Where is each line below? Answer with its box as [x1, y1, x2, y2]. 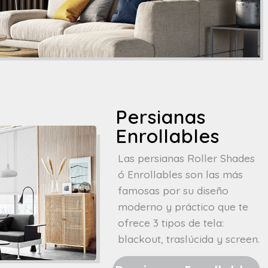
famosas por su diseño [117, 183, 229, 197]
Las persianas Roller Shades [117, 151, 255, 165]
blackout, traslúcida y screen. [117, 232, 260, 245]
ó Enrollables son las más [117, 167, 243, 181]
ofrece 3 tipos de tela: [117, 215, 224, 229]
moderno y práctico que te [117, 199, 248, 213]
